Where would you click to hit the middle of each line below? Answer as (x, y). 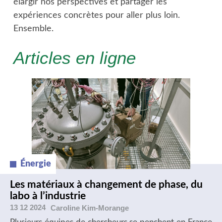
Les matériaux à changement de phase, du (106, 185)
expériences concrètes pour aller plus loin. (96, 15)
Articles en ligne (74, 58)
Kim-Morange (105, 208)
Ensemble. (33, 29)
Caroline (66, 208)
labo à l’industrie (48, 196)
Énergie (36, 164)
